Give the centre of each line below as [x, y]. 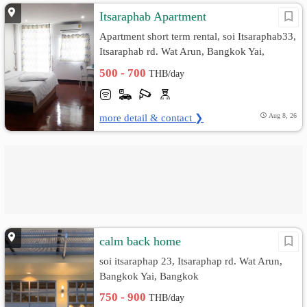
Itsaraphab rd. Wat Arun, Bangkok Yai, [182, 51]
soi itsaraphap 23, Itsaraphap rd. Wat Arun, [191, 261]
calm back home [140, 241]
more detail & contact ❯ [152, 118]
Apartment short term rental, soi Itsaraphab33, [198, 36]
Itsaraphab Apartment [153, 16]
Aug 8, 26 [282, 115]
